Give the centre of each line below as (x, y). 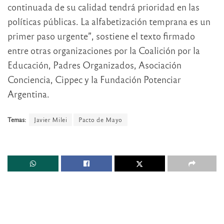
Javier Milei (50, 119)
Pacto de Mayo (100, 119)
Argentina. (28, 94)
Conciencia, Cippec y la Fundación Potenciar (94, 79)
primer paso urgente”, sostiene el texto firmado (101, 36)
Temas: (17, 119)
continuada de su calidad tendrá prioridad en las (103, 7)
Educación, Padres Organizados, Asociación (94, 65)
